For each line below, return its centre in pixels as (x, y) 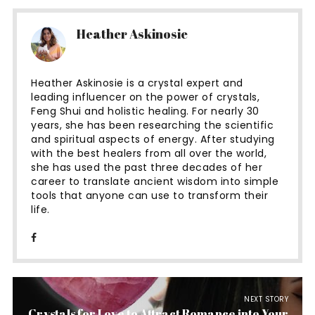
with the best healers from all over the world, (149, 153)
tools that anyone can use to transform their (149, 195)
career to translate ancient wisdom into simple (155, 181)
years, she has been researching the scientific (152, 125)
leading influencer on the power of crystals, (145, 97)
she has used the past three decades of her (147, 167)
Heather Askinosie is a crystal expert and (137, 83)
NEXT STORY (266, 299)
